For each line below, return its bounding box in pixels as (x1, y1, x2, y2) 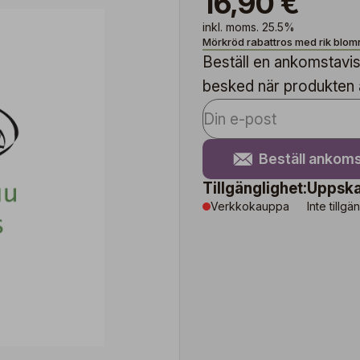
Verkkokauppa (211, 199, 289, 213)
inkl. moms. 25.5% (202, 20, 295, 34)
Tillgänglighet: (202, 179, 307, 198)
